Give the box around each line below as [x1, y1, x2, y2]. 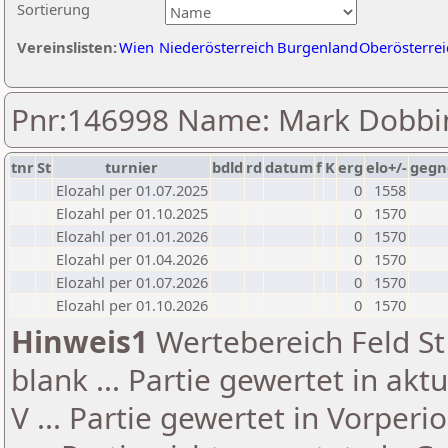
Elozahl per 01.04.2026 [56, 249, 208, 269]
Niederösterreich [159, 37, 274, 57]
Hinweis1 [11, 321, 148, 362]
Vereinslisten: [17, 37, 117, 57]
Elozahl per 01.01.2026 [56, 226, 208, 246]
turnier [105, 157, 158, 177]
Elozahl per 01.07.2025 [56, 180, 208, 200]
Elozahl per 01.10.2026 [56, 295, 208, 315]
